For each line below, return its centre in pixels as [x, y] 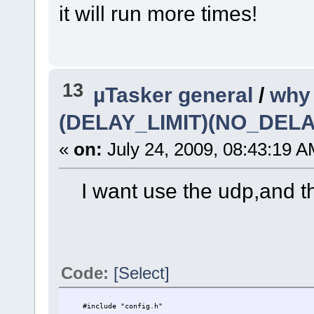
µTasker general [173, 94]
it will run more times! [158, 14]
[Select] [141, 273]
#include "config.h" [114, 306]
